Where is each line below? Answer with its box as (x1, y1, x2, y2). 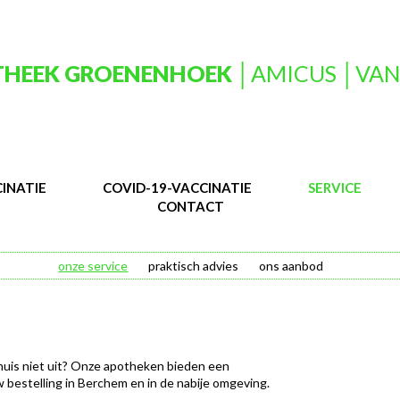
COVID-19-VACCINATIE (103, 179, 253, 196)
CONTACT (157, 198, 225, 214)
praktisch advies (148, 258, 239, 273)
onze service (58, 258, 129, 273)
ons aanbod (259, 258, 324, 273)
